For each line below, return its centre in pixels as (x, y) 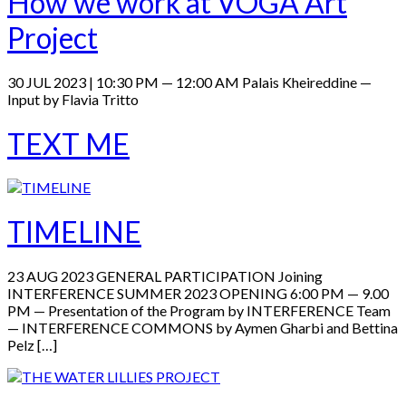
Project (53, 37)
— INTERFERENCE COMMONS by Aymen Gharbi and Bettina (203, 328)
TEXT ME (68, 143)
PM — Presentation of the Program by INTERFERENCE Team (199, 311)
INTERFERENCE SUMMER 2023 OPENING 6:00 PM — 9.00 (198, 294)
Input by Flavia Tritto (73, 99)
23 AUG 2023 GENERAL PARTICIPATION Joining (165, 276)
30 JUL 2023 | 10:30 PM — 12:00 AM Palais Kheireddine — (189, 82)
